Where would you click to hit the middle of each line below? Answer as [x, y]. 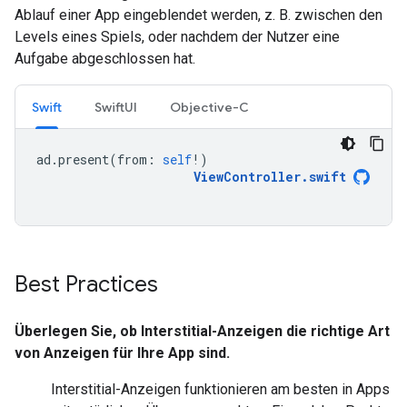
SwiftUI [116, 107]
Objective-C [209, 107]
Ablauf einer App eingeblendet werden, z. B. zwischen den [199, 15]
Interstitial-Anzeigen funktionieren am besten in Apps [220, 389]
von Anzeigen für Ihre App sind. [122, 353]
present [84, 159]
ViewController [247, 177]
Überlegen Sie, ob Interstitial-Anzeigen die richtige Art [202, 331]
